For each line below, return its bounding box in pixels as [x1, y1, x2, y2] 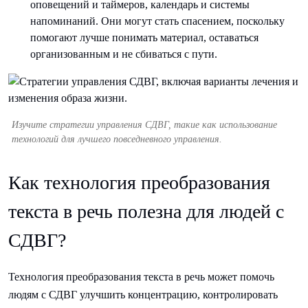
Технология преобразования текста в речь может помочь [8, 271, 274, 283]
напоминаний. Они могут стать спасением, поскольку [30, 15, 285, 27]
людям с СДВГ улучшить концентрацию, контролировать [8, 289, 278, 301]
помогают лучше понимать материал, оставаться [30, 32, 258, 44]
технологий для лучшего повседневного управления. [12, 134, 222, 145]
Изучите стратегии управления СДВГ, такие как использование [12, 120, 277, 131]
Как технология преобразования [8, 172, 270, 194]
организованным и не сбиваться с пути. [30, 48, 217, 60]
